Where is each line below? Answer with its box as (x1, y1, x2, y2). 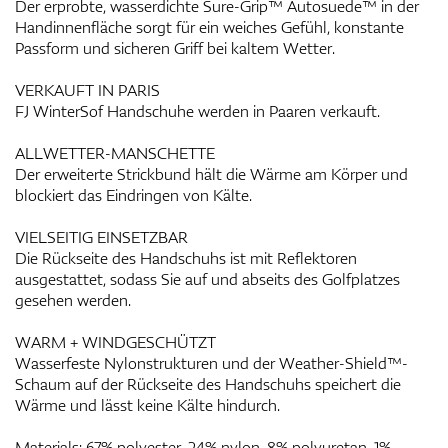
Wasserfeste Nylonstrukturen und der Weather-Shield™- (15, 352, 408, 374)
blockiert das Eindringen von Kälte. (15, 184, 252, 206)
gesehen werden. (15, 289, 131, 311)
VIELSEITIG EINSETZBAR (15, 226, 188, 248)
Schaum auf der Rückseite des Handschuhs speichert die (15, 373, 401, 395)
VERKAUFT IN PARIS (15, 79, 160, 101)
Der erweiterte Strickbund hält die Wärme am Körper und (15, 163, 408, 185)
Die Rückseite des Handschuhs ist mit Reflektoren (15, 247, 357, 269)
